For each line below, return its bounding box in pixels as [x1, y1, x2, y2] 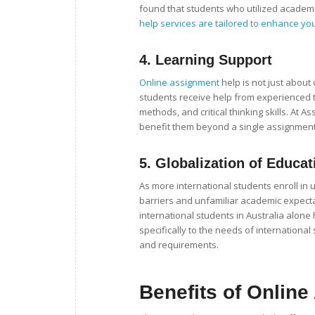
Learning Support [155, 52, 272, 68]
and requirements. [139, 238, 219, 252]
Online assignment [139, 76, 219, 89]
